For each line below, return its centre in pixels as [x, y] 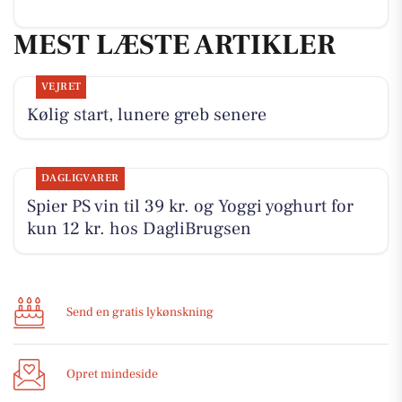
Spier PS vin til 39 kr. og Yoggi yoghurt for [190, 206]
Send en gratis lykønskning [140, 313]
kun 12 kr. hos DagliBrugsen [139, 229]
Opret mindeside [112, 375]
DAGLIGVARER [80, 178]
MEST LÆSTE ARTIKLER [175, 45]
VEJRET [61, 86]
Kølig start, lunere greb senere [146, 114]
